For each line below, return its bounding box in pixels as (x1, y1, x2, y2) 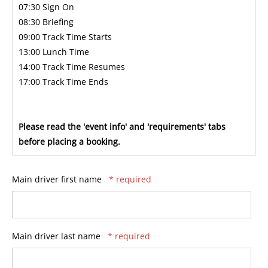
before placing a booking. (19, 135, 120, 147)
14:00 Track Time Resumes (19, 60, 125, 72)
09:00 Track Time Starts (19, 31, 112, 42)
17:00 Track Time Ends (19, 75, 108, 87)
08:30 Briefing (19, 16, 74, 28)
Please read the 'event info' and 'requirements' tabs (19, 120, 226, 132)
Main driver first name (12, 173, 104, 185)
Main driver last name (12, 230, 103, 242)
